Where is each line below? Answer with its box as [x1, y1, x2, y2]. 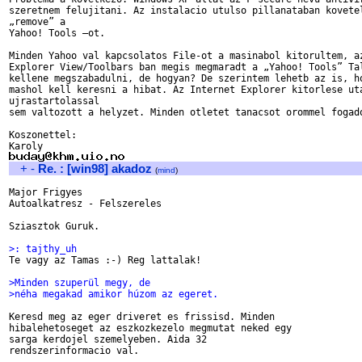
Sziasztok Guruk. [9, 221, 99, 232]
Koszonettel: [9, 129, 77, 141]
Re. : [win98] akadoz [38, 162, 152, 175]
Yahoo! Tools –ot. [9, 27, 105, 39]
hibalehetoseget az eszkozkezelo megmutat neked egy [9, 322, 292, 334]
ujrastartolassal [9, 95, 99, 107]
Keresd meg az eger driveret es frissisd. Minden [9, 311, 275, 322]
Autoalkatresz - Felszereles [9, 198, 162, 209]
